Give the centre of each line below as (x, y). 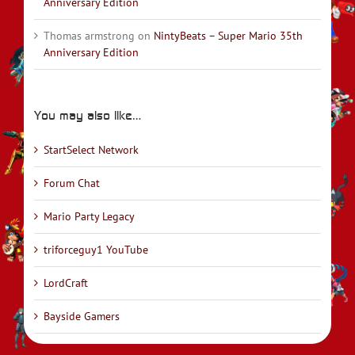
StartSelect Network (91, 149)
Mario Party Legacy (89, 216)
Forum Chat (72, 183)
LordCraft (66, 282)
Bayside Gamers (82, 316)
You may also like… (88, 115)
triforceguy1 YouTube (96, 249)
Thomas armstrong (89, 36)
